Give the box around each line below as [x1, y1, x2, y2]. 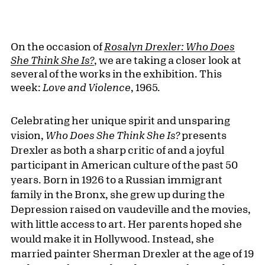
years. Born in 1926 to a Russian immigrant [11, 173, 222, 186]
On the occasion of [11, 40, 104, 53]
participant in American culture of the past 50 [11, 159, 238, 171]
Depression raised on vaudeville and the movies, [11, 203, 251, 215]
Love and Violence [43, 81, 131, 93]
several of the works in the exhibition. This [11, 67, 222, 80]
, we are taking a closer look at [94, 54, 241, 66]
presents [182, 129, 227, 141]
